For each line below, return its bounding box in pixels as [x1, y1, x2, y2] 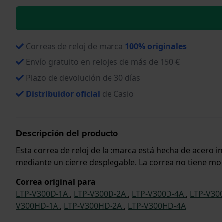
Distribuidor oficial [26, 88, 100, 99]
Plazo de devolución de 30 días [26, 72, 140, 83]
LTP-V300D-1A [16, 188, 70, 199]
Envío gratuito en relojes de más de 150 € [26, 56, 180, 67]
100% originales [125, 40, 187, 52]
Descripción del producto [16, 126, 118, 140]
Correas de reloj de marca [26, 40, 125, 52]
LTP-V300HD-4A [128, 200, 186, 211]
